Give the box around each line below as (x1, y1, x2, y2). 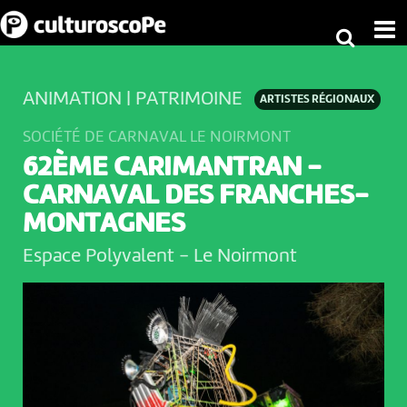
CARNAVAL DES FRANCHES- (22, 182, 369, 212)
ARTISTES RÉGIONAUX (260, 94, 375, 106)
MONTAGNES (22, 210, 185, 240)
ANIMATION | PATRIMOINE (22, 89, 243, 109)
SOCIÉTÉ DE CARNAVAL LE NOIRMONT (22, 128, 291, 145)
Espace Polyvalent (22, 246, 179, 267)
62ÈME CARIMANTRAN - (22, 154, 322, 184)
